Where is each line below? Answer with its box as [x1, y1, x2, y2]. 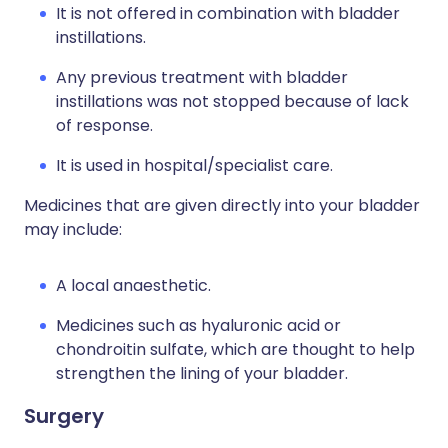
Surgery [24, 402, 104, 430]
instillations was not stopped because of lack [56, 90, 409, 113]
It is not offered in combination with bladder [56, 2, 400, 25]
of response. [56, 114, 153, 137]
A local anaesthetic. [56, 274, 211, 297]
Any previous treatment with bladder [56, 66, 348, 89]
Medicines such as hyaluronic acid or [56, 314, 341, 337]
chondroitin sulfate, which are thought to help [56, 338, 415, 361]
